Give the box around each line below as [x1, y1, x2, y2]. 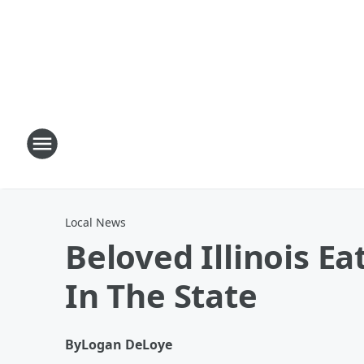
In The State [65, 273, 258, 318]
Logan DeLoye [81, 336, 172, 353]
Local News [65, 214, 126, 230]
